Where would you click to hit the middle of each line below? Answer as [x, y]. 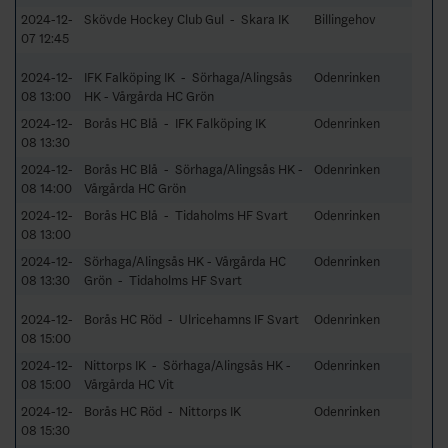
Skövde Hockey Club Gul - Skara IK [186, 19]
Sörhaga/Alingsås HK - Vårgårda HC [185, 261]
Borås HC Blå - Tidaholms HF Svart [186, 215]
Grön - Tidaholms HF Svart [163, 280]
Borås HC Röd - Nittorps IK [162, 411]
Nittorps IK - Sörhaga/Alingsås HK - [187, 365]
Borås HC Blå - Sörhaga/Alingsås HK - [193, 169]
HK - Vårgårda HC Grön [149, 96]
